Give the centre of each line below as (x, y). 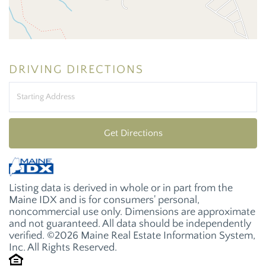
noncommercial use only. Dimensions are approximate (132, 212)
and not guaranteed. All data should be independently (130, 224)
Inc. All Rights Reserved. (63, 247)
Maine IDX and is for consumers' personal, (104, 200)
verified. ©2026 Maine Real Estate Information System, (132, 235)
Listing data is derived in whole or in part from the (121, 188)
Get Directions (133, 133)
